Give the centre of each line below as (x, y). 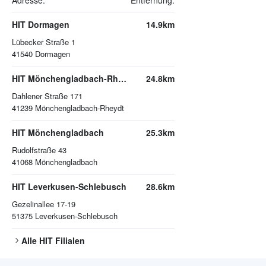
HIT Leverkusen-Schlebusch (69, 187)
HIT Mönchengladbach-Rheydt (122, 79)
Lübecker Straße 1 (44, 42)
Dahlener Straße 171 (47, 96)
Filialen (69, 241)
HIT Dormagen (41, 25)
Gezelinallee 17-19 (44, 204)
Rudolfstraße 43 (39, 150)
